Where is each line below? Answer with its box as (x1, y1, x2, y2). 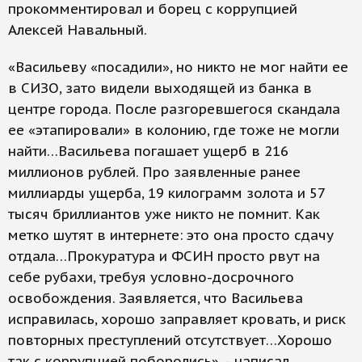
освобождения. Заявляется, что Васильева (8, 289, 303, 308)
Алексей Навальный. (8, 21, 147, 40)
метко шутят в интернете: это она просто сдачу (8, 226, 334, 245)
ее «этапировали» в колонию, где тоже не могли (8, 121, 339, 140)
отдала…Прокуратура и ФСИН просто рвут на (8, 247, 320, 266)
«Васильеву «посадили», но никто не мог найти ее (8, 58, 348, 77)
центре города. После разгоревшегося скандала (8, 100, 340, 119)
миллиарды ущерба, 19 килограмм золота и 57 (8, 184, 325, 203)
